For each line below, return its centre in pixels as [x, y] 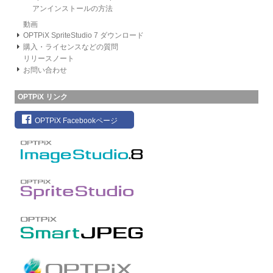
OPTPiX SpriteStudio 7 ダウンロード [84, 36]
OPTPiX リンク [43, 97]
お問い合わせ [45, 70]
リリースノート [49, 59]
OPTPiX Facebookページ [75, 121]
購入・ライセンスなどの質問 [71, 47]
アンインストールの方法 [72, 8]
